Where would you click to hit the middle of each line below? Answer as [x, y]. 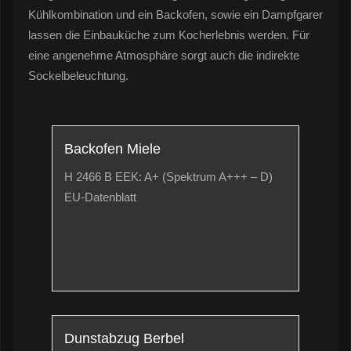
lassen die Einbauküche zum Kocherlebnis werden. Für [169, 35]
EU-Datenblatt [100, 197]
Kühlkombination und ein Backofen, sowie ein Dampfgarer [175, 15]
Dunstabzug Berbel [124, 338]
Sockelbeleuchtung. [78, 76]
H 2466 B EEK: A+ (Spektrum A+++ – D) [168, 176]
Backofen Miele [112, 148]
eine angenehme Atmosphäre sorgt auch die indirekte [164, 56]
